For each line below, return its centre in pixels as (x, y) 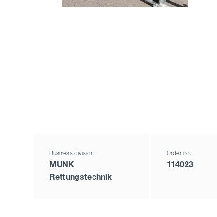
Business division (71, 154)
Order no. (179, 154)
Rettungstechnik (81, 178)
